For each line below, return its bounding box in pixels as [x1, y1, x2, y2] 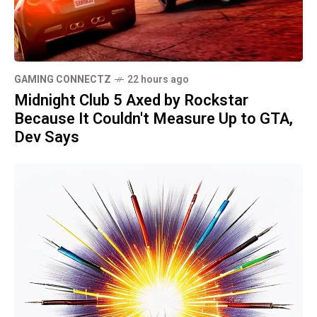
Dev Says [14, 126, 79, 149]
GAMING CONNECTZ [14, 72, 111, 88]
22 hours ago [127, 72, 189, 88]
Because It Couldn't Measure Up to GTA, [14, 108, 293, 131]
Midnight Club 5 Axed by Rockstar [14, 89, 248, 113]
